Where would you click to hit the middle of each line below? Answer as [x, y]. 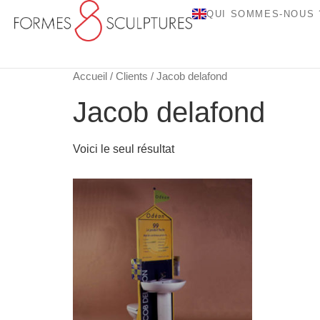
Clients [132, 76]
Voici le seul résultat [124, 149]
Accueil [90, 76]
